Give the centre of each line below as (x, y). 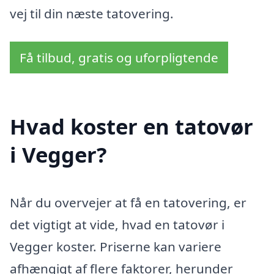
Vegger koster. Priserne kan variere (116, 247)
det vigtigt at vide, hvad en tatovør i (117, 225)
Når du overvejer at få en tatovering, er (128, 203)
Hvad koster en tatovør (131, 127)
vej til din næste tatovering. (92, 13)
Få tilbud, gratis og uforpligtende (119, 57)
